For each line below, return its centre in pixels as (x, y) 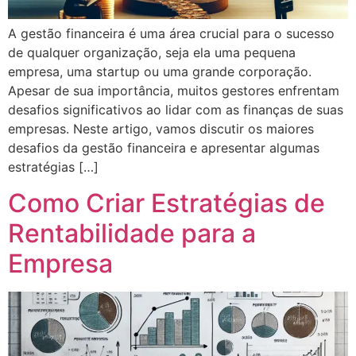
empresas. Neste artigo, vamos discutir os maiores (161, 129)
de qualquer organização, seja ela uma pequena (152, 53)
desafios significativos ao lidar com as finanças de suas (176, 110)
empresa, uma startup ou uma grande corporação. (160, 72)
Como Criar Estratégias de (166, 203)
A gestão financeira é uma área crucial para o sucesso (171, 34)
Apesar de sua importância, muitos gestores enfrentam (174, 91)
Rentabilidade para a (132, 233)
